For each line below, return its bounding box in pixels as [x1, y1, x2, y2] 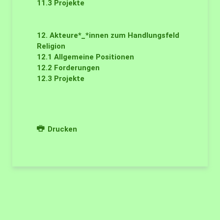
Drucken [45, 125, 77, 134]
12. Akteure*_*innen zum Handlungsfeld [37, 31, 179, 40]
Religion [37, 42, 65, 51]
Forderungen [54, 63, 100, 72]
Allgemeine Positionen [54, 53, 134, 61]
